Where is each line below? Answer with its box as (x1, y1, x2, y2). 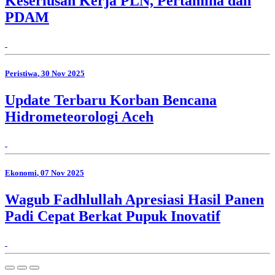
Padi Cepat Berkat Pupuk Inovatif (5, 208, 220, 225)
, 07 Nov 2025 (37, 168, 84, 177)
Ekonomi (5, 168, 37, 177)
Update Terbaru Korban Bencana (5, 91, 217, 108)
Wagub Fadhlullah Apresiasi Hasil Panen (5, 192, 264, 208)
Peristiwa (5, 68, 37, 78)
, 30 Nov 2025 (37, 68, 85, 78)
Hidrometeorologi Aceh (5, 108, 153, 125)
